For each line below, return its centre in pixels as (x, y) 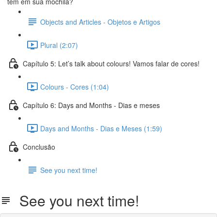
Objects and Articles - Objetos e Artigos (100, 22)
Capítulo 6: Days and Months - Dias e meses (91, 105)
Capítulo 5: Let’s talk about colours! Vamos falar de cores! (111, 63)
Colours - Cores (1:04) (75, 86)
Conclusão (39, 147)
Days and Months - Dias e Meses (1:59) (101, 128)
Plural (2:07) (59, 45)
